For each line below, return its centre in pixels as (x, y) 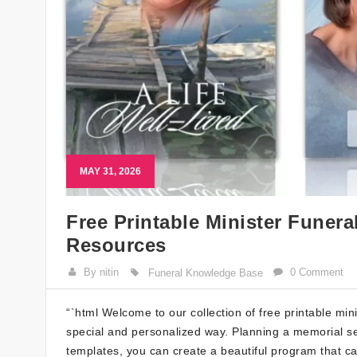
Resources (116, 245)
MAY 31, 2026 (110, 172)
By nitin (102, 273)
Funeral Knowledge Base (205, 273)
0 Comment (317, 273)
